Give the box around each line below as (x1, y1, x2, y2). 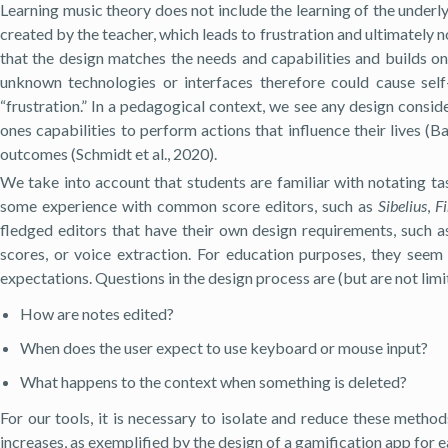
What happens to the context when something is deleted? (20, 372, 407, 392)
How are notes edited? (20, 304, 174, 324)
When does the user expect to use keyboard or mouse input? (20, 338, 428, 358)
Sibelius (378, 196, 428, 216)
